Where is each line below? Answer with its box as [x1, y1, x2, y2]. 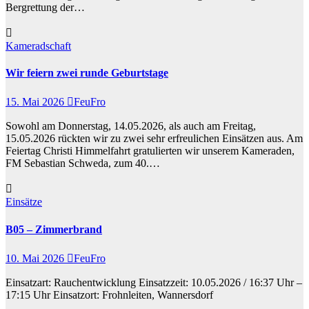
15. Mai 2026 [6, 96, 67, 108]
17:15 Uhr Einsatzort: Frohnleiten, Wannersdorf [6, 289, 213, 301]
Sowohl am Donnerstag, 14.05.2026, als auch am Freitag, [6, 120, 256, 132]
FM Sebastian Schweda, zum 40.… [6, 157, 160, 170]
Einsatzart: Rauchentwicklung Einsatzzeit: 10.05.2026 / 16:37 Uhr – [6, 277, 302, 288]
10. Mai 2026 [6, 252, 67, 264]
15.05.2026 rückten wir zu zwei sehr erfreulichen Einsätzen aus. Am [6, 132, 303, 145]
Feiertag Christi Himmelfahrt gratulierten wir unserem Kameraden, [6, 145, 295, 157]
